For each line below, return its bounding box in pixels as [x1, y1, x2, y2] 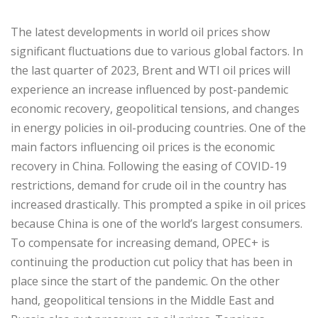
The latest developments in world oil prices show [11, 23, 270, 40]
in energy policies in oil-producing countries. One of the [11, 119, 306, 136]
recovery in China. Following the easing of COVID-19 [11, 158, 287, 174]
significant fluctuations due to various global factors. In [11, 43, 303, 59]
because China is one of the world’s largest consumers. [11, 215, 302, 231]
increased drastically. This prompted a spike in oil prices [11, 196, 306, 212]
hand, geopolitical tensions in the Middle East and [11, 292, 274, 308]
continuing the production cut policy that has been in [11, 253, 292, 270]
